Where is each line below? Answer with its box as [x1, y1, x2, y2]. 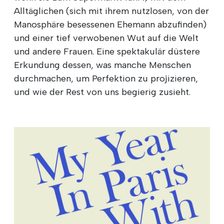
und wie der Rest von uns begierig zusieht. [14, 86, 190, 97]
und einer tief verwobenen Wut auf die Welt [14, 32, 198, 43]
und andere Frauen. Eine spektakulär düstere [14, 45, 200, 57]
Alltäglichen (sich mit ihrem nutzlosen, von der [14, 5, 209, 16]
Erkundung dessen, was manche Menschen [14, 59, 191, 70]
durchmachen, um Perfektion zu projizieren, [14, 72, 198, 84]
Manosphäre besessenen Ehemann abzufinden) [14, 18, 206, 30]
